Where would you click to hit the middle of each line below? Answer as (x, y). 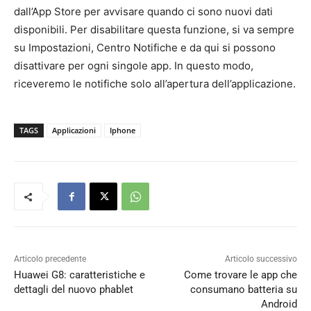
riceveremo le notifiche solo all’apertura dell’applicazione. (155, 84)
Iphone (123, 131)
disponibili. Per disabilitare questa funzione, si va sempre (154, 30)
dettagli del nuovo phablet (74, 290)
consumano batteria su (243, 290)
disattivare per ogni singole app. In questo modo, (134, 66)
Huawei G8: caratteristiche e (79, 275)
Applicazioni (74, 131)
